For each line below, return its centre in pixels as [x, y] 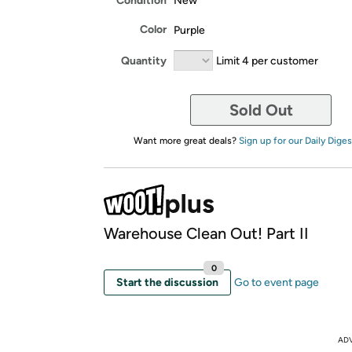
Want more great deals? [186, 141]
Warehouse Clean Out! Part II [206, 233]
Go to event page [277, 282]
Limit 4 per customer [267, 60]
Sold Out [261, 110]
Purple [189, 29]
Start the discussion [167, 282]
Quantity [144, 60]
